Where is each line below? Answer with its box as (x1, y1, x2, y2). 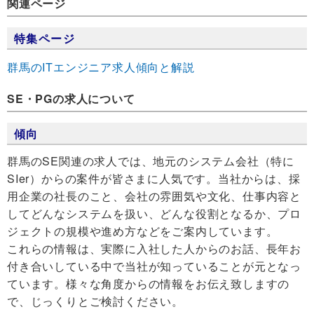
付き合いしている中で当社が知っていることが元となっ (7, 258, 301, 275)
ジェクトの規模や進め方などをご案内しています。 (7, 223, 278, 240)
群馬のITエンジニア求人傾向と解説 (7, 59, 195, 76)
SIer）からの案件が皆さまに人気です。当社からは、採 (7, 170, 301, 187)
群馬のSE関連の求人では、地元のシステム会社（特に (7, 153, 294, 170)
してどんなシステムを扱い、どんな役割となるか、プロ (7, 205, 302, 222)
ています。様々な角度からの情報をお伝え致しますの (7, 275, 290, 292)
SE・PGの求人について (7, 90, 135, 107)
